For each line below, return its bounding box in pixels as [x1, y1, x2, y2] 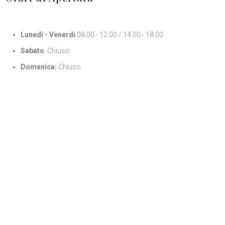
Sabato [21, 47, 45, 55]
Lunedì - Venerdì [21, 31, 76, 39]
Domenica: [21, 63, 57, 71]
